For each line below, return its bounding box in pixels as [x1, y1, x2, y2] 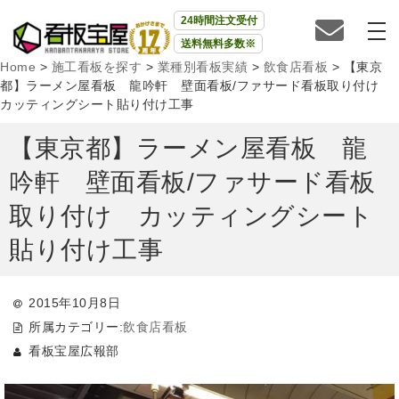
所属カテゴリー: [28, 319, 124, 334]
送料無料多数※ [180, 37, 256, 50]
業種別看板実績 [157, 60, 248, 74]
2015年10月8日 [28, 296, 121, 310]
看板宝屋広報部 [28, 343, 119, 358]
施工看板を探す [51, 60, 142, 74]
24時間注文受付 [180, 14, 257, 27]
